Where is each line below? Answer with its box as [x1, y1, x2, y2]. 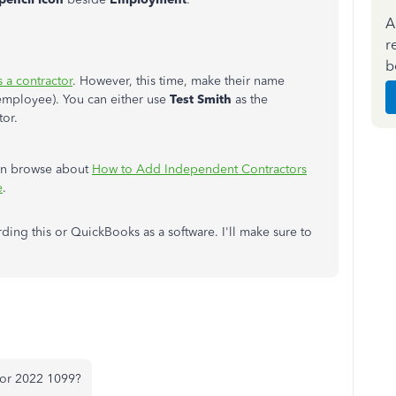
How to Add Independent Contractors [92, 162, 307, 177]
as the [235, 92, 268, 107]
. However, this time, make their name [72, 73, 285, 88]
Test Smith [170, 92, 235, 107]
